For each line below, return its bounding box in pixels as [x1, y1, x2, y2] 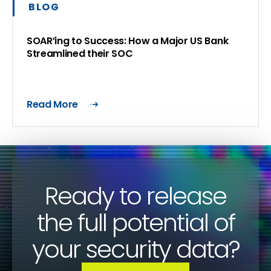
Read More [27, 97, 79, 111]
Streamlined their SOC [27, 47, 133, 60]
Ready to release [45, 179, 226, 213]
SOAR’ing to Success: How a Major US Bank [27, 34, 229, 48]
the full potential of [36, 206, 235, 240]
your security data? [31, 232, 240, 266]
